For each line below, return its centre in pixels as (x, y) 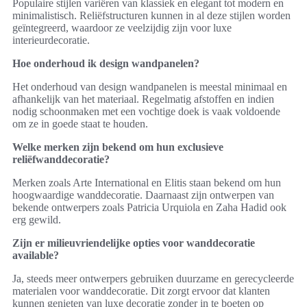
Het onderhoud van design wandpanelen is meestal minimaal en (150, 86)
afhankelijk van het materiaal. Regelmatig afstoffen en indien (143, 99)
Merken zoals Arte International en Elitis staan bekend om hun (147, 182)
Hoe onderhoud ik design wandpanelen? (106, 63)
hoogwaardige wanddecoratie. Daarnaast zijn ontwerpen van (143, 195)
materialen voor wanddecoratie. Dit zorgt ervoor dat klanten (141, 291)
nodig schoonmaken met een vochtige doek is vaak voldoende (146, 111)
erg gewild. (37, 219)
